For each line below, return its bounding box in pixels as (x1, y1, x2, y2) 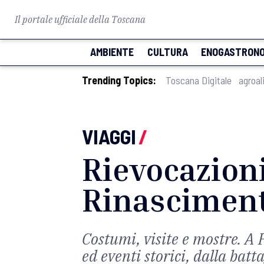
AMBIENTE (90, 45, 134, 58)
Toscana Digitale (166, 74, 232, 87)
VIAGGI (82, 124, 136, 148)
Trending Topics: (82, 74, 156, 87)
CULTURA (147, 45, 188, 58)
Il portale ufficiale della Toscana (15, 14, 146, 25)
